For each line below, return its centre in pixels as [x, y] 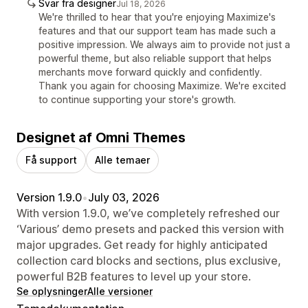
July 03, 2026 [124, 197]
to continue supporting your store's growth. [137, 99]
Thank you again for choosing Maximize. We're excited [162, 85]
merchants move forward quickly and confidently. [150, 71]
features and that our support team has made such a [157, 30]
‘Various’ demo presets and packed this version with [150, 229]
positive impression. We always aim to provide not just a [164, 44]
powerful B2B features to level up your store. [134, 276]
